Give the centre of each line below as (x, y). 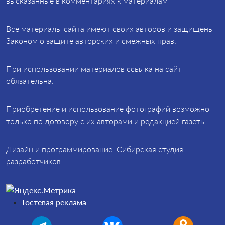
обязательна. (30, 81)
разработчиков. (34, 161)
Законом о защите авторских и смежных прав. (91, 40)
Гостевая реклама (54, 202)
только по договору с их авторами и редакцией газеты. (107, 121)
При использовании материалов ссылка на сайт (94, 69)
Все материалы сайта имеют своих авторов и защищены (110, 28)
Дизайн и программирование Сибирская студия (95, 149)
